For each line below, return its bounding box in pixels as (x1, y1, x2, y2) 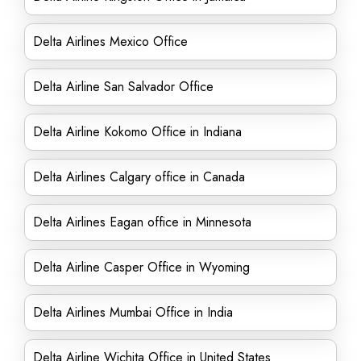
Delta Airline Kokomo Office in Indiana (33, 122, 242, 141)
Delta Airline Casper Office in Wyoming (33, 258, 250, 276)
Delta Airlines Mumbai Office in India (33, 303, 233, 322)
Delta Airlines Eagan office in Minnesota (33, 213, 251, 231)
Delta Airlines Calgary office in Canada (33, 168, 245, 186)
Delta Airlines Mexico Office (33, 32, 188, 51)
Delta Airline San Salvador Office (33, 77, 214, 96)
